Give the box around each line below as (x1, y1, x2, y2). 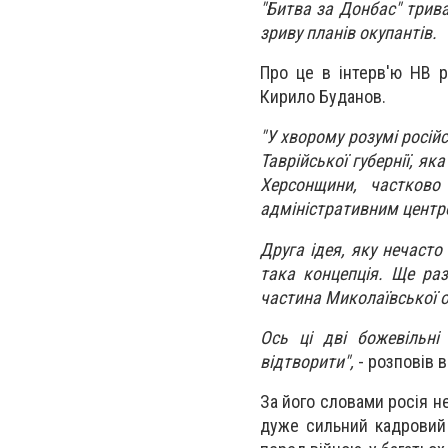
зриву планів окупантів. (260, 22, 437, 43)
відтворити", (260, 350, 354, 372)
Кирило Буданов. (260, 86, 386, 108)
